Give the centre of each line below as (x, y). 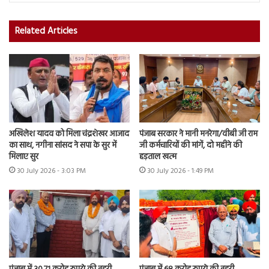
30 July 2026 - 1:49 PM (180, 171)
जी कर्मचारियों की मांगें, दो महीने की (191, 145)
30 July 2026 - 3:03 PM (51, 171)
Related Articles (46, 32)
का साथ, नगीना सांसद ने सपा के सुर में (63, 145)
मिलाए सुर (24, 157)
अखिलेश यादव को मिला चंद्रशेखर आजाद (69, 134)
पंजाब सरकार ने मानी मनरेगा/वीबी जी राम (198, 134)
